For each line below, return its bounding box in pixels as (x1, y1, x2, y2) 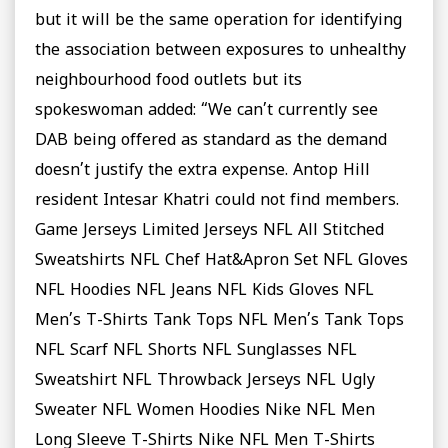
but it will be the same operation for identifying (35, 11, 402, 32)
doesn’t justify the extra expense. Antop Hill (35, 161, 370, 182)
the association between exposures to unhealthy (35, 41, 406, 62)
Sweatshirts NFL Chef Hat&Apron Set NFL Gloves (35, 251, 408, 272)
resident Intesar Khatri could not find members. (35, 191, 399, 212)
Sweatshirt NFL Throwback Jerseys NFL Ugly (35, 371, 375, 392)
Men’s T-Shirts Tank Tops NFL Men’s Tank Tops (35, 311, 404, 332)
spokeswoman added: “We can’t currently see (35, 101, 378, 122)
